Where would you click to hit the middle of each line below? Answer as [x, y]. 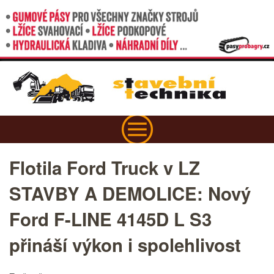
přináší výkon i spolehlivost [125, 245]
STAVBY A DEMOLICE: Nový [130, 194]
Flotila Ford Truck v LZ [105, 168]
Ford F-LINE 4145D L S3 [110, 219]
